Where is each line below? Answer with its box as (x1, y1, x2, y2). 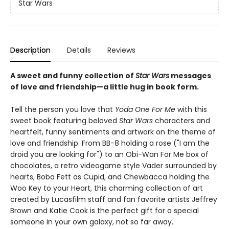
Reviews (107, 44, 135, 55)
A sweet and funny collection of (10, 70, 135, 81)
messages (169, 70, 211, 81)
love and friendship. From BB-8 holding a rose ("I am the (10, 138, 210, 148)
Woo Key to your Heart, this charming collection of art (10, 182, 203, 193)
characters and (153, 115, 210, 126)
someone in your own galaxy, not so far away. (10, 216, 173, 227)
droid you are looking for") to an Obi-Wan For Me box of (10, 149, 209, 159)
